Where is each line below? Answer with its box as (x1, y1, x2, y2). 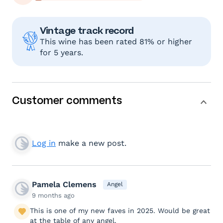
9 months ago (32, 191, 75, 199)
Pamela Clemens (32, 179, 97, 189)
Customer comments (12, 94, 122, 107)
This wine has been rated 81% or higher (39, 36, 192, 46)
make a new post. (56, 138, 126, 148)
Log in (32, 138, 56, 148)
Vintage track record (39, 24, 134, 37)
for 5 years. (39, 47, 83, 57)
